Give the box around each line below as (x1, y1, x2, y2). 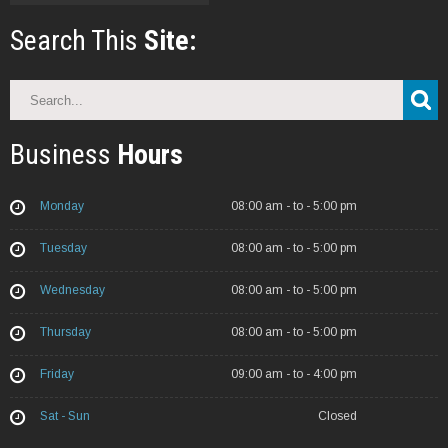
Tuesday (40, 240, 87, 255)
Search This (10, 23, 144, 57)
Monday (40, 198, 84, 213)
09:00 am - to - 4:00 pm (230, 366, 357, 381)
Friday (40, 366, 74, 381)
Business (10, 137, 117, 171)
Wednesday (40, 282, 105, 297)
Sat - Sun (40, 408, 90, 423)
